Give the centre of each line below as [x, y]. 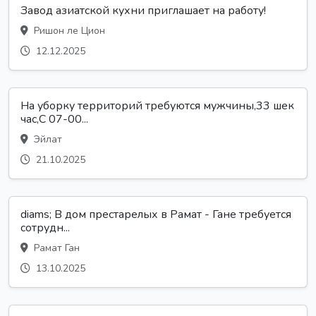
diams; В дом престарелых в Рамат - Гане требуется [156, 214]
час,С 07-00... [54, 119]
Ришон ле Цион [68, 30]
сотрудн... [45, 227]
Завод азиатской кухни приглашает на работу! [143, 10]
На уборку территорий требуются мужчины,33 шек [157, 105]
